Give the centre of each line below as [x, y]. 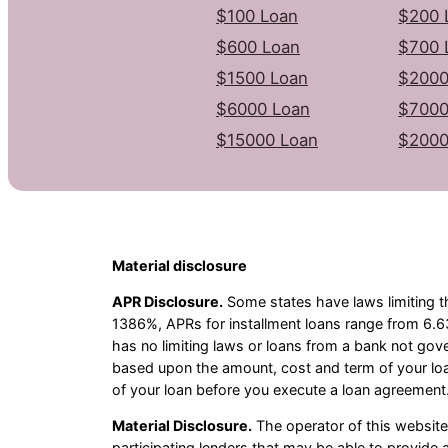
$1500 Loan [262, 77]
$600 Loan [258, 46]
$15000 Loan [267, 139]
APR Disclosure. [167, 301]
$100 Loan [257, 15]
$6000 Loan [263, 108]
